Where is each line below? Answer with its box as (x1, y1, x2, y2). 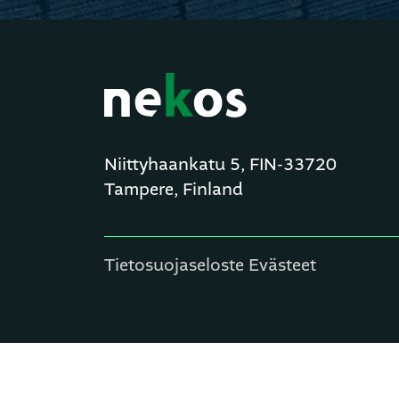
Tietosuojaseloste (104, 254, 244, 278)
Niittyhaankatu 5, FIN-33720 (104, 153, 337, 177)
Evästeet (248, 254, 316, 278)
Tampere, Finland (104, 178, 243, 202)
